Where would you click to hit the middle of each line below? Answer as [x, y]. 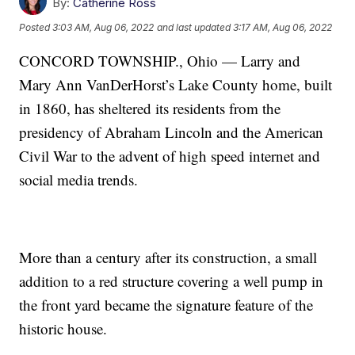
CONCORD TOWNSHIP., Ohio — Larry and [160, 60]
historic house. [63, 328]
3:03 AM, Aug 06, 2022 [103, 28]
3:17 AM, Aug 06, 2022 [283, 28]
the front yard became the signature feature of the [166, 304]
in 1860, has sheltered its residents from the [150, 108]
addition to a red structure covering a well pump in [172, 281]
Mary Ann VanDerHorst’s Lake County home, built [176, 84]
